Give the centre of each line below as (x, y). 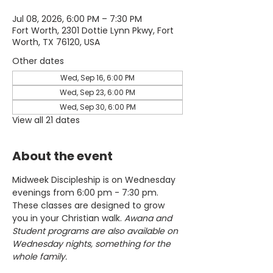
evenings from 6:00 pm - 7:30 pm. (87, 193)
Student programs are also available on (96, 231)
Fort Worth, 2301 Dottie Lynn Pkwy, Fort (93, 30)
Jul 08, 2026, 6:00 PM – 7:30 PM (77, 19)
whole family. (40, 257)
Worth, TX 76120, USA (56, 42)
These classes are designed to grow (90, 205)
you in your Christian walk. (68, 218)
